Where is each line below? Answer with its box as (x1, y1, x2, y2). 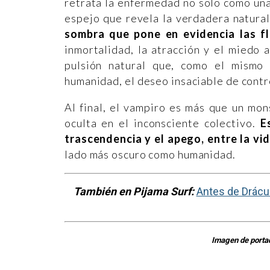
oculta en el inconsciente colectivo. (64, 116, 260, 130)
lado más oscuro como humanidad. (64, 147, 238, 161)
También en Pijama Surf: (73, 184, 194, 198)
